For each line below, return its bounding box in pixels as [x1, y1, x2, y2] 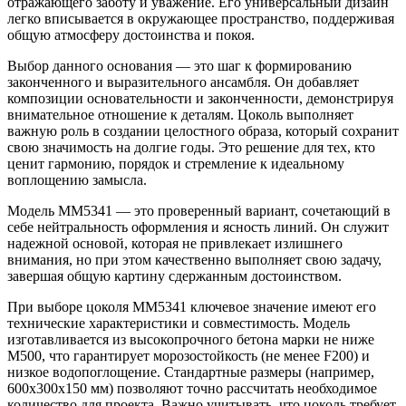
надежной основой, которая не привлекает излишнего [7, 235, 343, 251]
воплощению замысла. [7, 171, 147, 188]
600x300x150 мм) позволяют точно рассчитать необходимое [7, 380, 377, 396]
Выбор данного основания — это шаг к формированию [7, 57, 352, 73]
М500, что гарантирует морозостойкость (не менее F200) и [7, 347, 370, 363]
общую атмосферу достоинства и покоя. [7, 26, 255, 43]
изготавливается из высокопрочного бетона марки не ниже [7, 331, 374, 347]
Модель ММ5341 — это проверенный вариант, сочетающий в [7, 202, 391, 218]
